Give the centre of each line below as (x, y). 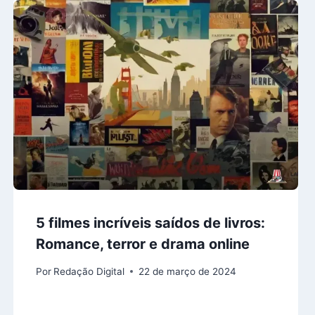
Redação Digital (89, 271)
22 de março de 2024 (187, 271)
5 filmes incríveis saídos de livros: (150, 223)
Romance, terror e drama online (142, 244)
